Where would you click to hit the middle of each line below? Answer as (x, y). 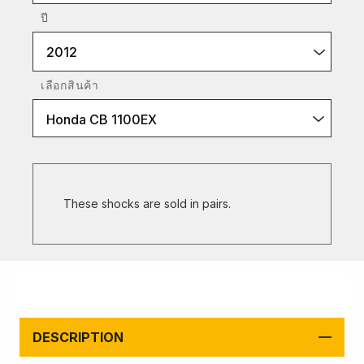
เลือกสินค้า (70, 85)
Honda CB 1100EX (102, 119)
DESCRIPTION (78, 337)
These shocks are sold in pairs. (149, 204)
